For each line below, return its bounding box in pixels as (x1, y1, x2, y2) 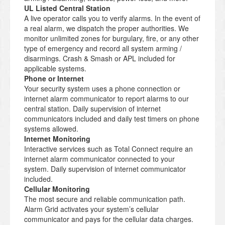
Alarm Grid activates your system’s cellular (24, 204, 159, 214)
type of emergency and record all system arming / (24, 43, 182, 54)
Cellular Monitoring (24, 184, 90, 194)
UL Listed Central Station (24, 3, 110, 14)
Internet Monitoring (24, 134, 90, 144)
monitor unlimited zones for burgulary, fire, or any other (24, 33, 199, 44)
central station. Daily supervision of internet (24, 103, 161, 114)
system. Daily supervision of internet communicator (24, 164, 186, 174)
